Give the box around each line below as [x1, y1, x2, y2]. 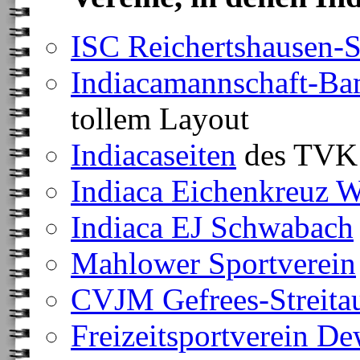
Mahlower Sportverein [71, 246, 356, 280]
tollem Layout [71, 101, 257, 136]
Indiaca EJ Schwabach [71, 210, 354, 244]
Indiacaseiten [71, 137, 236, 172]
